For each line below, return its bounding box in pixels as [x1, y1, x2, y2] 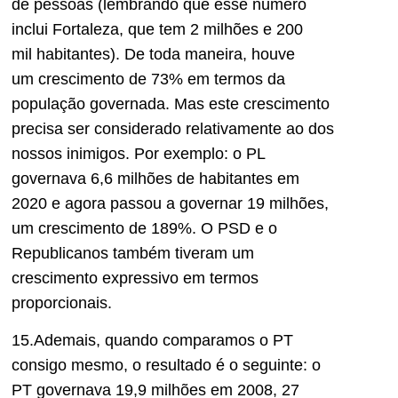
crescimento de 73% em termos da [34, 69, 285, 88]
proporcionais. [12, 293, 112, 312]
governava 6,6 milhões [12, 169, 177, 187]
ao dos [282, 119, 334, 138]
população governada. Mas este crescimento [12, 94, 330, 113]
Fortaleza [48, 20, 119, 38]
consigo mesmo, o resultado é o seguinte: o [12, 355, 321, 374]
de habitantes [177, 169, 277, 187]
